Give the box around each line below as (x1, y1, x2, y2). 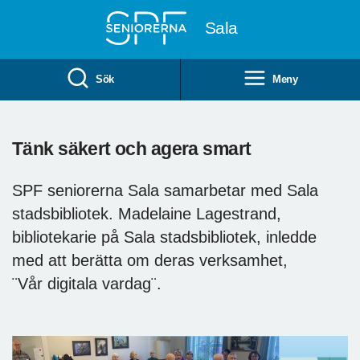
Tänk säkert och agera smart (12, 137, 252, 159)
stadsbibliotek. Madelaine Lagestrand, (12, 204, 281, 223)
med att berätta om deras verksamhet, (12, 251, 288, 269)
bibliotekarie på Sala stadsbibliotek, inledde (12, 227, 317, 246)
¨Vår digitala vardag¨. (12, 274, 162, 292)
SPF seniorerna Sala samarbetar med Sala (12, 181, 318, 199)
